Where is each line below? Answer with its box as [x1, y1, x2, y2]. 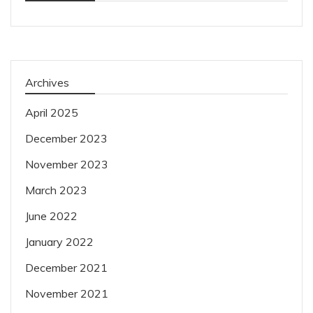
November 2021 [25, 286, 108, 301]
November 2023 [25, 157, 108, 172]
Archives [25, 75, 69, 90]
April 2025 [25, 105, 78, 120]
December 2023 [25, 131, 108, 146]
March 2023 [25, 183, 87, 198]
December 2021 [25, 261, 108, 275]
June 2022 [25, 209, 78, 224]
